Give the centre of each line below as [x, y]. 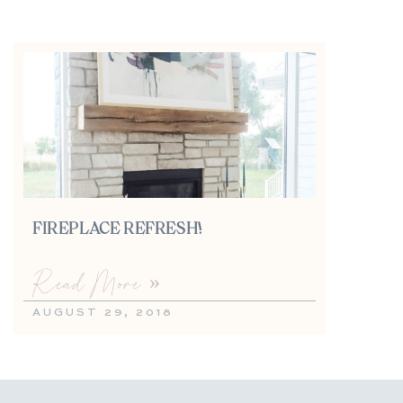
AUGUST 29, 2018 [103, 313]
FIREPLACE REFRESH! [117, 230]
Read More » [97, 283]
